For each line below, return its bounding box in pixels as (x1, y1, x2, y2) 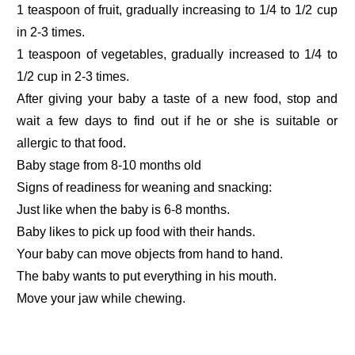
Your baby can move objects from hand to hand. (17, 246, 284, 261)
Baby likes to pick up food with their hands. (17, 224, 256, 239)
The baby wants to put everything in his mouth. (17, 269, 277, 283)
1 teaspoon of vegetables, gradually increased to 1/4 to (17, 47, 338, 61)
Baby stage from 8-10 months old (17, 158, 202, 172)
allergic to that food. (17, 136, 127, 150)
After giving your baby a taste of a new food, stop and (17, 91, 338, 105)
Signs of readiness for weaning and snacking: (17, 180, 273, 194)
